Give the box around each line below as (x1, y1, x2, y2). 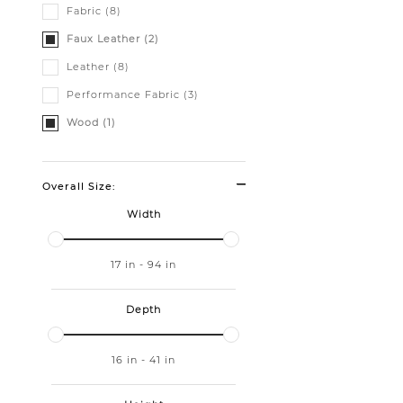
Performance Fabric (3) (67, 88, 199, 101)
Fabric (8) (67, 4, 121, 17)
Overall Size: (42, 180, 116, 193)
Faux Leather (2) (67, 32, 159, 45)
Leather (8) (67, 60, 130, 73)
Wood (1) (67, 116, 116, 129)
